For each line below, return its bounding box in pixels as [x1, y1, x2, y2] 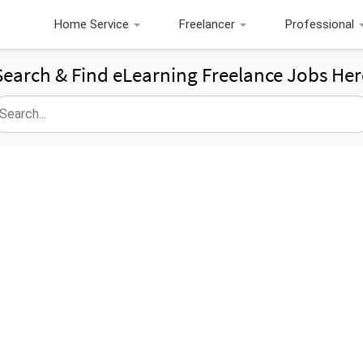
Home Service [54, 17, 129, 32]
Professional [285, 17, 354, 32]
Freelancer [179, 17, 235, 32]
